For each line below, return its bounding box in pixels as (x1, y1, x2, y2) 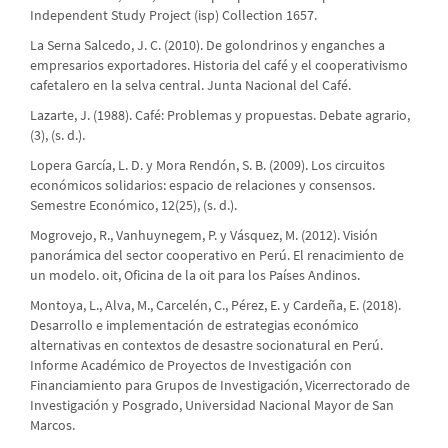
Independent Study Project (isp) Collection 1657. (30, 6, 317, 25)
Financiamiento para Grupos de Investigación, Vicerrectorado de (30, 376, 410, 395)
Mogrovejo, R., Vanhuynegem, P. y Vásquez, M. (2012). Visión (30, 226, 378, 245)
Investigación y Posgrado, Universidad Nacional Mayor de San (30, 396, 394, 415)
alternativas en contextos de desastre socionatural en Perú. (30, 336, 383, 355)
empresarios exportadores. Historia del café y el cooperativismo (30, 56, 408, 75)
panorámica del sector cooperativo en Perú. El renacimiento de (30, 246, 404, 265)
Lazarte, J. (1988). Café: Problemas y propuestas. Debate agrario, (30, 106, 410, 125)
